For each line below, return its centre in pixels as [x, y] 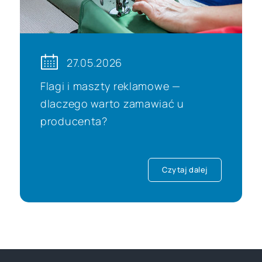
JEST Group [45, 209]
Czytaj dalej [185, 170]
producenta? [74, 121]
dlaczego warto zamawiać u [112, 104]
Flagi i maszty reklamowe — [110, 86]
